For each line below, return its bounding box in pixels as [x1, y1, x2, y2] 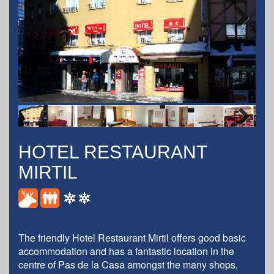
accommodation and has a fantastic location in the [18, 243, 234, 258]
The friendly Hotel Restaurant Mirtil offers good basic [18, 230, 246, 245]
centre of [18, 257, 58, 272]
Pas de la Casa [58, 257, 125, 272]
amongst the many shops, [125, 257, 238, 272]
